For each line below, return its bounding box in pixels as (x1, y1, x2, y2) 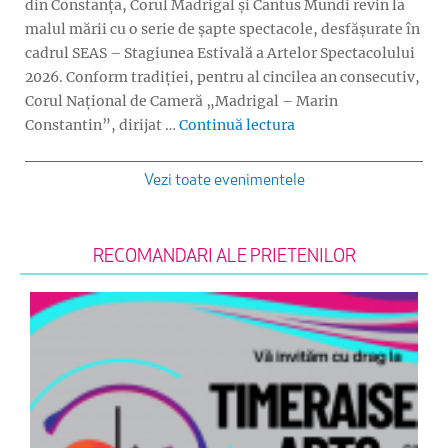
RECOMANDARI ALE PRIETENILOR (92, 248, 356, 268)
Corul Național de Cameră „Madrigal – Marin (25, 91, 338, 110)
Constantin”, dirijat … (25, 115, 179, 134)
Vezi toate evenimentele (143, 173, 305, 190)
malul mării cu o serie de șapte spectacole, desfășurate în (25, 19, 420, 38)
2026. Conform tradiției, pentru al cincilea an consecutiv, (25, 67, 420, 86)
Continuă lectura (179, 115, 295, 134)
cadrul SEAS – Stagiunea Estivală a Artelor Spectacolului (25, 43, 415, 62)
